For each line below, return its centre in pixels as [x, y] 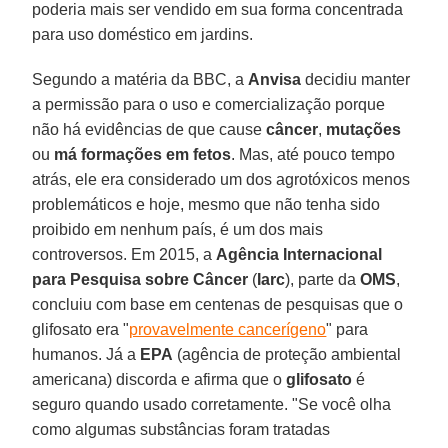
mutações [364, 129]
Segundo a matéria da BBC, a [140, 79]
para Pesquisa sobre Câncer [140, 279]
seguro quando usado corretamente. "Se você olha [212, 404]
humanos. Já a [86, 354]
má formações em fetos [143, 154]
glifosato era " [81, 329]
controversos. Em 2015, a [124, 254]
